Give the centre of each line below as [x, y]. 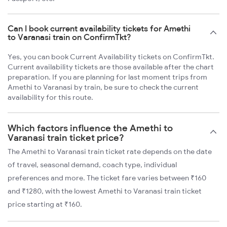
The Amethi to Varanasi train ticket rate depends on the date [110, 152]
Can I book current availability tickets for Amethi [99, 29]
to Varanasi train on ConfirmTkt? [69, 37]
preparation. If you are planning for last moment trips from [107, 77]
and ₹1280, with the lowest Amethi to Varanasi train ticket [105, 191]
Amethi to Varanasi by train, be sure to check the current [103, 87]
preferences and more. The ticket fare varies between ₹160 [107, 178]
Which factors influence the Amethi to [90, 128]
